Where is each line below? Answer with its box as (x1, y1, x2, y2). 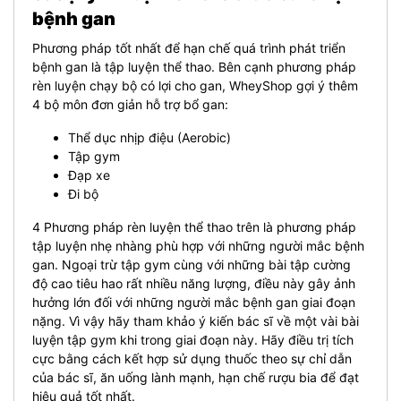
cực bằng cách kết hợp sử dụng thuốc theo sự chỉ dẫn (32, 350, 352, 366)
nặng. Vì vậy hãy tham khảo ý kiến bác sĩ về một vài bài (32, 312, 359, 328)
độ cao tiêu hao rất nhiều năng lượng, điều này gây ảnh (32, 275, 355, 291)
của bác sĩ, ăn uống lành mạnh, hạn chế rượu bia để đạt (32, 369, 359, 385)
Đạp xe (68, 166, 110, 183)
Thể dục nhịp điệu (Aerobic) (68, 129, 231, 145)
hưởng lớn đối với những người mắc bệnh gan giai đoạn (32, 294, 355, 310)
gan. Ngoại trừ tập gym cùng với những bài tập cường (32, 256, 351, 272)
